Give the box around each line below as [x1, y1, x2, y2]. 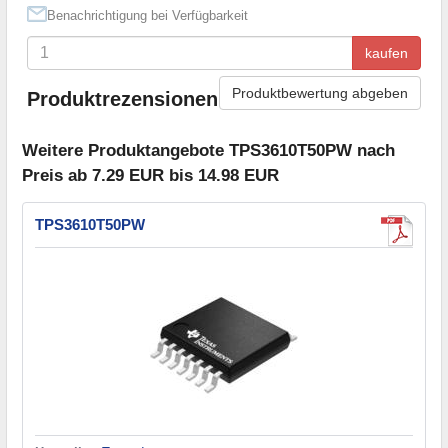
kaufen [365, 44, 408, 61]
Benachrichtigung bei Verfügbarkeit [47, 7, 248, 23]
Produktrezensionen [27, 88, 218, 111]
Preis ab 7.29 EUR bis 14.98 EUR [22, 166, 279, 186]
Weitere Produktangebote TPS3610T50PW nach [22, 141, 395, 161]
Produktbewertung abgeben [232, 84, 408, 101]
